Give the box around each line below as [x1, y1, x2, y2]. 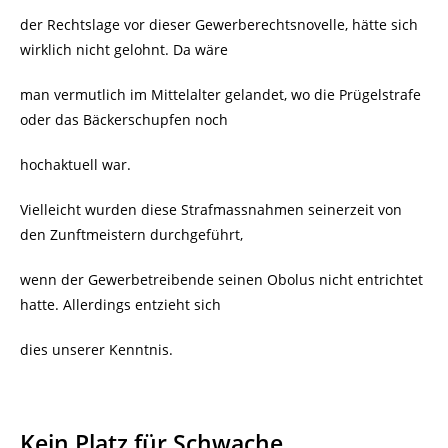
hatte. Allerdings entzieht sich [20, 295, 221, 315]
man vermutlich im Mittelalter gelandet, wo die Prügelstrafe [20, 85, 421, 105]
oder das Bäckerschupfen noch [20, 110, 228, 130]
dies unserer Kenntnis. [20, 340, 173, 360]
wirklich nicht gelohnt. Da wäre [20, 40, 228, 60]
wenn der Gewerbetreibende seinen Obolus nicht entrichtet [20, 270, 423, 290]
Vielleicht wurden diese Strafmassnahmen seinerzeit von [20, 200, 402, 220]
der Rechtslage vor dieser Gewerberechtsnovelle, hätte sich [20, 15, 418, 35]
